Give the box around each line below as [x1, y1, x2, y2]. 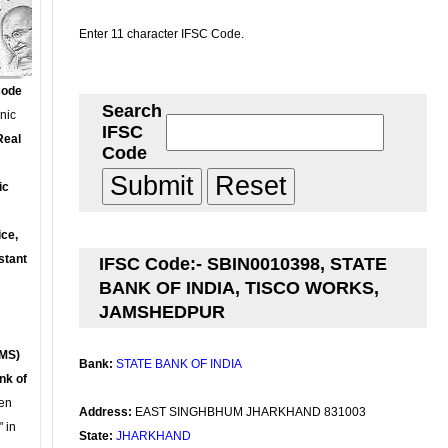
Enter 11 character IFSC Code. [79, 27, 244, 41]
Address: [79, 405, 132, 419]
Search [102, 101, 162, 121]
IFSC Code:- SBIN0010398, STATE [99, 254, 387, 274]
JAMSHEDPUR [99, 302, 225, 322]
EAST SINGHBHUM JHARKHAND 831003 [132, 405, 366, 419]
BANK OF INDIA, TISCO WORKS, [99, 278, 379, 298]
